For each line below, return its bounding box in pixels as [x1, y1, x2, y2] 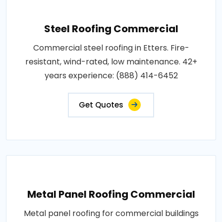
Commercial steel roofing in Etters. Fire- [33, 42, 189, 54]
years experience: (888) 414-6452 [44, 69, 178, 81]
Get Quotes [79, 99, 123, 110]
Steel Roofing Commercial [44, 21, 178, 36]
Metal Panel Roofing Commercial [27, 187, 195, 201]
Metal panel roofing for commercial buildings [23, 207, 199, 219]
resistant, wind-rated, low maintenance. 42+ [25, 55, 197, 67]
